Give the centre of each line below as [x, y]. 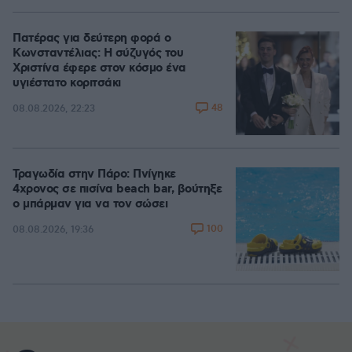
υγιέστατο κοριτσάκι [67, 83]
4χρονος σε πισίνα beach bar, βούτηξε [117, 189]
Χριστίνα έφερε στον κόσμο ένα [99, 68]
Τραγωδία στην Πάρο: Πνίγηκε [94, 174]
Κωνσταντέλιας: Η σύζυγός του [98, 53]
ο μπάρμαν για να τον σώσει [90, 204]
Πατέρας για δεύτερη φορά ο [92, 38]
